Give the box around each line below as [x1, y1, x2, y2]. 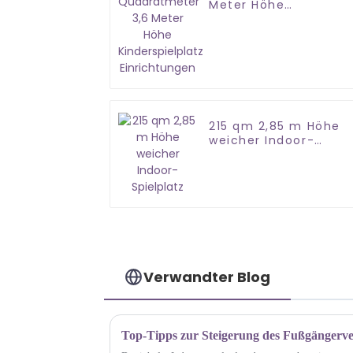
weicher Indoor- [209, 132, 315, 149]
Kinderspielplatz [209, 11, 314, 28]
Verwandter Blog [143, 266, 271, 287]
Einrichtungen [209, 25, 301, 42]
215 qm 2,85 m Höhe [209, 118, 340, 135]
